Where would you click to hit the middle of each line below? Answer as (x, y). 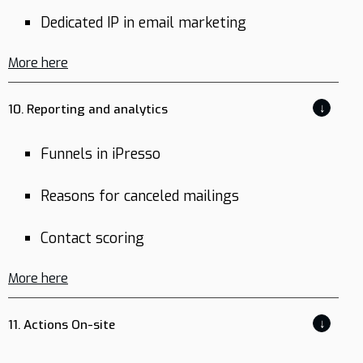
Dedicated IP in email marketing (143, 23)
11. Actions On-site (62, 325)
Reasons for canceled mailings (140, 196)
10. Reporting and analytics (88, 109)
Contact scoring (92, 238)
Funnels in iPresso (100, 154)
